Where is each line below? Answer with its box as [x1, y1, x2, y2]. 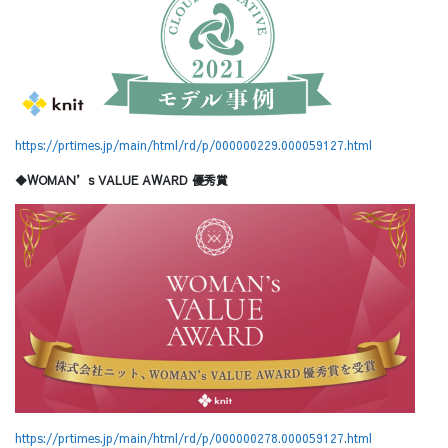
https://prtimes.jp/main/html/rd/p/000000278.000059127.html [15, 429, 372, 446]
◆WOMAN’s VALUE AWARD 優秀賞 [15, 171, 228, 188]
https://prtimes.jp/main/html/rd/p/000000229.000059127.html [15, 137, 372, 154]
